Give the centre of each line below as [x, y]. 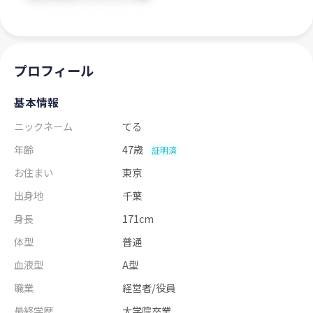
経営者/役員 [149, 287]
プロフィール [54, 70]
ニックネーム [43, 126]
